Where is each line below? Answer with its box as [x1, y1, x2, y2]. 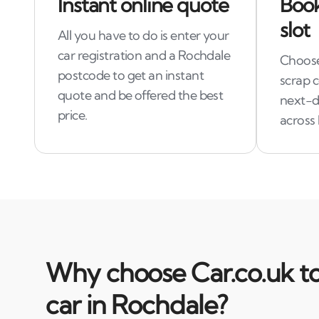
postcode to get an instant [58, 67, 204, 83]
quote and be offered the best [58, 87, 224, 103]
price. [58, 107, 88, 123]
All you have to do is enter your [58, 27, 229, 43]
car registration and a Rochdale [58, 47, 231, 63]
